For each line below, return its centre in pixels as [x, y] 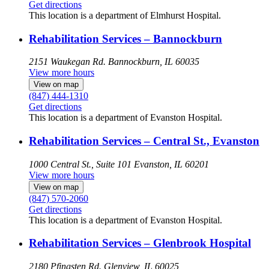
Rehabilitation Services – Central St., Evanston [144, 141]
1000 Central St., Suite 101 [80, 164]
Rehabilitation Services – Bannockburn [125, 38]
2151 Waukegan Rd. [67, 62]
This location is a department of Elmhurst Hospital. [125, 15]
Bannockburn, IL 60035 [154, 62]
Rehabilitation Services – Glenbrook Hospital [140, 243]
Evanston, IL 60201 [171, 164]
